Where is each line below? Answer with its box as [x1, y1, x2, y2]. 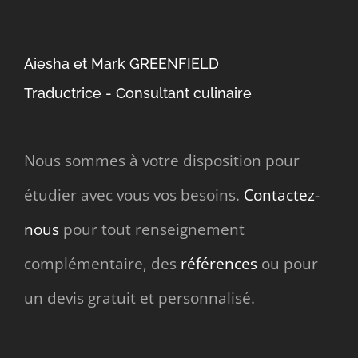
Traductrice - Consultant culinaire [23, 84, 252, 101]
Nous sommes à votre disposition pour [23, 149, 300, 171]
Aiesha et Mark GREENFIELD [23, 54, 219, 72]
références [180, 253, 257, 274]
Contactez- [243, 184, 320, 205]
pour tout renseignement [58, 218, 245, 240]
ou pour [257, 253, 318, 274]
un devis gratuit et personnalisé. [23, 287, 255, 308]
